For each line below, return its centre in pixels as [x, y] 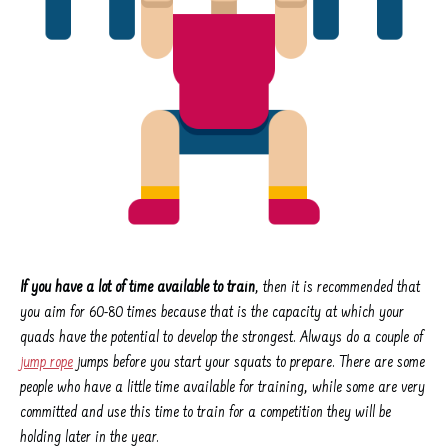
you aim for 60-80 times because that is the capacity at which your [212, 313]
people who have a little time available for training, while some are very [222, 388]
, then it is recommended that [337, 288]
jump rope [47, 363]
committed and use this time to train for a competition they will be [205, 413]
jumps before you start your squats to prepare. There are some [249, 363]
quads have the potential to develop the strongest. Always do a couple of [221, 338]
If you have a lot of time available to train [137, 288]
